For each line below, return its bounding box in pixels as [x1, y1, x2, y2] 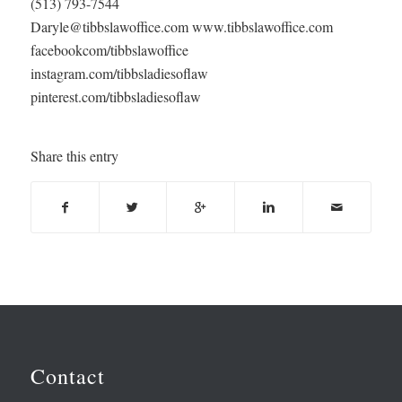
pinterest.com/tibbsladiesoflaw [30, 87, 201, 107]
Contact [30, 362, 105, 391]
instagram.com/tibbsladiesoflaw [30, 64, 208, 83]
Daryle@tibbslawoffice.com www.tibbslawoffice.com [30, 17, 333, 37]
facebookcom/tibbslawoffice [30, 40, 188, 60]
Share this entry [30, 145, 118, 165]
